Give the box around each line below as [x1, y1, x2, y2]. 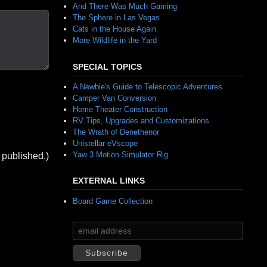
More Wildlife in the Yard [73, 36, 157, 45]
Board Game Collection [73, 196, 153, 206]
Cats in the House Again [73, 24, 156, 33]
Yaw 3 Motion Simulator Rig [73, 150, 168, 159]
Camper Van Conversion [73, 93, 156, 103]
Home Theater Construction [73, 104, 167, 114]
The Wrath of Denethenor [73, 127, 159, 136]
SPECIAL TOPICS [73, 62, 142, 72]
